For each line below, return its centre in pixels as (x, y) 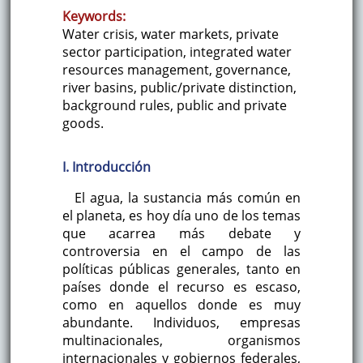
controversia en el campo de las (181, 252)
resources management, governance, (176, 70)
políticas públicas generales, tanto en (181, 269)
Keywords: (94, 17)
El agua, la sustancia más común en (188, 198)
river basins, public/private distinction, (179, 88)
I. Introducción (106, 167)
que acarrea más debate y (181, 234)
